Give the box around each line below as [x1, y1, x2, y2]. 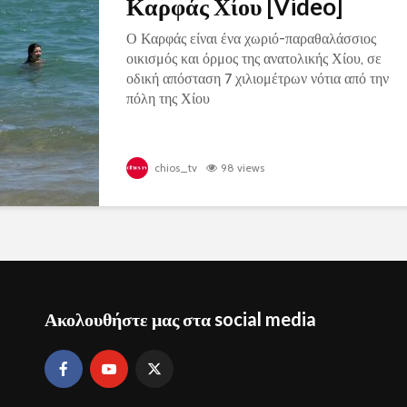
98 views [221, 161, 264, 174]
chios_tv [152, 161, 197, 174]
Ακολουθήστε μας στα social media [45, 308, 316, 330]
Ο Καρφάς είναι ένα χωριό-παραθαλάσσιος [126, 30, 376, 47]
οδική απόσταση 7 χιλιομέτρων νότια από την [126, 70, 389, 87]
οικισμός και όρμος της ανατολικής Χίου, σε [126, 50, 382, 67]
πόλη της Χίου [126, 90, 210, 107]
